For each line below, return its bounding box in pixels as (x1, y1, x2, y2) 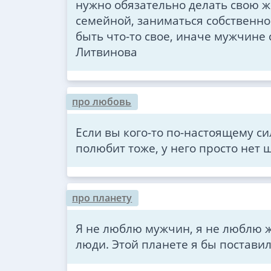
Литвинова (75, 43, 137, 60)
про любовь (72, 94, 132, 108)
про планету (72, 191, 132, 205)
